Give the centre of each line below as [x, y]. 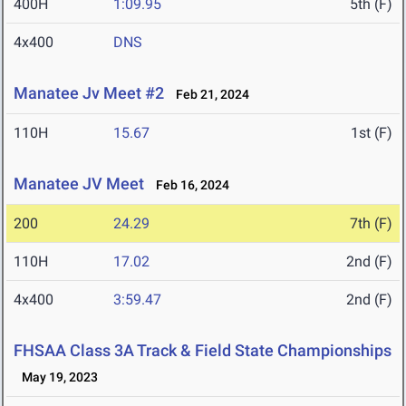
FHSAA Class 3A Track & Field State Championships [203, 351]
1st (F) [372, 133]
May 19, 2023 [56, 377]
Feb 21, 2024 [208, 95]
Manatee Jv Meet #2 [89, 93]
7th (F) [371, 224]
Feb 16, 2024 [188, 185]
